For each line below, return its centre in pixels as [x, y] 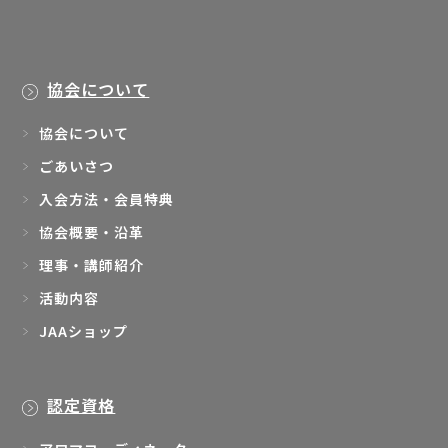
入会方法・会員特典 [107, 199]
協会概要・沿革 [92, 232]
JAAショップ [84, 331]
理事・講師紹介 [92, 265]
